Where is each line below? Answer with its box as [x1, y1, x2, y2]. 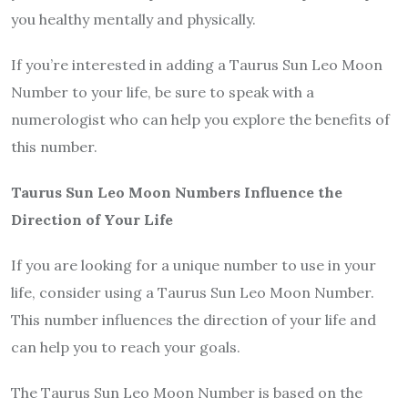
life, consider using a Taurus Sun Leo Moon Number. [11, 283, 374, 302]
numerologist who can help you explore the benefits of [11, 110, 390, 129]
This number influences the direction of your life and [11, 311, 376, 330]
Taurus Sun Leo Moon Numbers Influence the [11, 183, 342, 202]
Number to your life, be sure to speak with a [11, 83, 314, 102]
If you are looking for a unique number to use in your [11, 256, 376, 275]
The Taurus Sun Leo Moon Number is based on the [11, 383, 362, 403]
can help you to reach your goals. [11, 338, 240, 357]
